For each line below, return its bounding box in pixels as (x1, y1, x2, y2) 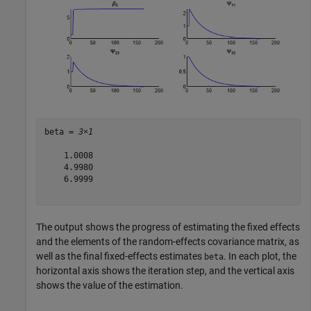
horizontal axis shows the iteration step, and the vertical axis (36, 264, 294, 276)
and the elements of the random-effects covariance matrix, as (36, 235, 299, 247)
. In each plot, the (224, 250, 296, 262)
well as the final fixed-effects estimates (36, 250, 204, 262)
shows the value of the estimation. (36, 279, 183, 291)
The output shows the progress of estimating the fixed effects (36, 221, 300, 233)
